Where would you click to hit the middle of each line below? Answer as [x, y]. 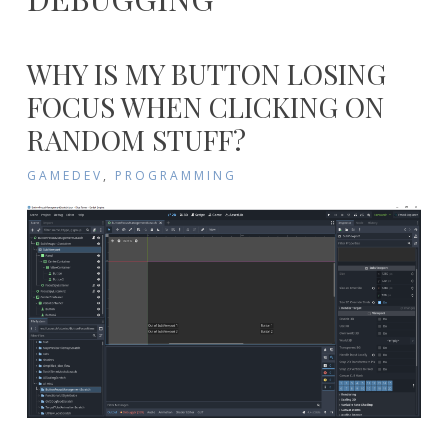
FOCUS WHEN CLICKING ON [205, 106]
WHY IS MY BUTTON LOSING [206, 73]
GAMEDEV [64, 175]
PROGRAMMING [175, 175]
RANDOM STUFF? [136, 139]
